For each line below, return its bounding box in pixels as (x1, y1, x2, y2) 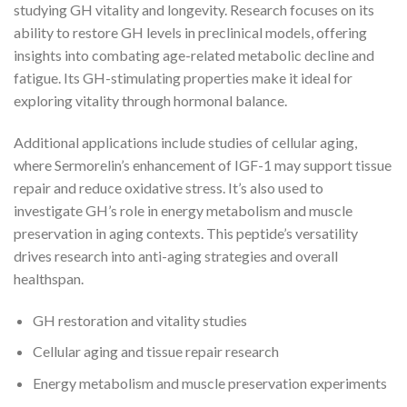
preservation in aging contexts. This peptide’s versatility (14, 224, 358, 243)
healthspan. (14, 270, 84, 288)
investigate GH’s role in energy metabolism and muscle (14, 202, 352, 220)
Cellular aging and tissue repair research (32, 342, 279, 361)
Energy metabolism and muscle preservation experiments (32, 374, 387, 392)
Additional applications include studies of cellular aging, (14, 134, 357, 152)
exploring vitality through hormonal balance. (14, 92, 287, 110)
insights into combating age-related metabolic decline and (14, 46, 374, 65)
